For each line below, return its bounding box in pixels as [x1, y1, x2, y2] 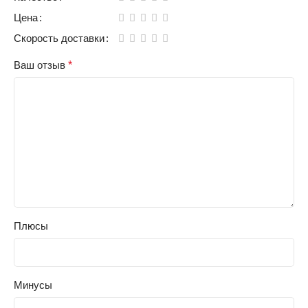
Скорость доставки [14, 32, 104, 44]
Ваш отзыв [14, 58, 68, 71]
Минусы [14, 278, 52, 291]
